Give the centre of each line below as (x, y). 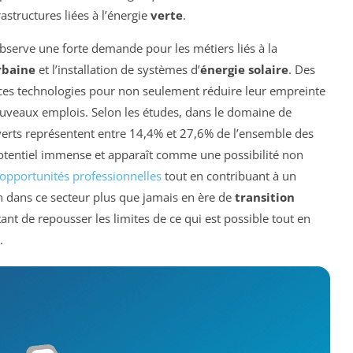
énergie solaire (244, 70)
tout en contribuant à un (229, 176)
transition (265, 197)
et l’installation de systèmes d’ (118, 70)
